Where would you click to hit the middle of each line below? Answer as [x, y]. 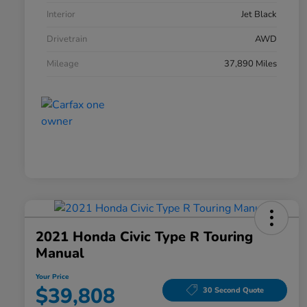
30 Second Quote [233, 290]
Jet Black [259, 15]
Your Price [52, 277]
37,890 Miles [250, 64]
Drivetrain [67, 39]
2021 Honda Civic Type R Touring [144, 237]
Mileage [63, 64]
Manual [60, 254]
